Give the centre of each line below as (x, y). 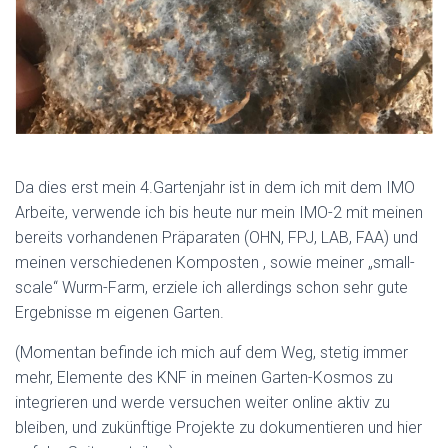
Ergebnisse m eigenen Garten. (119, 313)
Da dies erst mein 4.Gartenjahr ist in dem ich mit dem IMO (215, 188)
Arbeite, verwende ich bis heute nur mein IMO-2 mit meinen (219, 213)
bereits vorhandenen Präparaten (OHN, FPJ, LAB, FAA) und (216, 238)
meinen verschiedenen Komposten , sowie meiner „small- (215, 263)
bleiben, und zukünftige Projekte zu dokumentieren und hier (218, 428)
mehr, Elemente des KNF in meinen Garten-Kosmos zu (204, 378)
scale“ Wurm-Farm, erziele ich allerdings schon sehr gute (211, 288)
